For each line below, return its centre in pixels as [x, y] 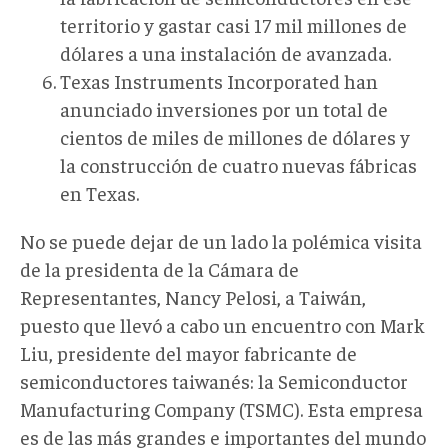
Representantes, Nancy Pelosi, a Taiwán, [193, 296]
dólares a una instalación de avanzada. [225, 52]
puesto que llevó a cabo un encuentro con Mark [222, 324]
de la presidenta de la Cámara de [159, 268]
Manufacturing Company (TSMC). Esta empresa [221, 408]
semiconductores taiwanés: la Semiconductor [214, 380]
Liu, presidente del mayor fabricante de [188, 352]
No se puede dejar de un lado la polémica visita [221, 240]
